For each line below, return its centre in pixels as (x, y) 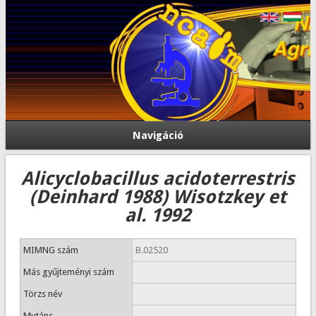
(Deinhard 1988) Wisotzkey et (158, 197)
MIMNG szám (50, 250)
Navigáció (158, 135)
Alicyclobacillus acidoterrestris (158, 178)
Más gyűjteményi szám (68, 272)
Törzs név (42, 294)
